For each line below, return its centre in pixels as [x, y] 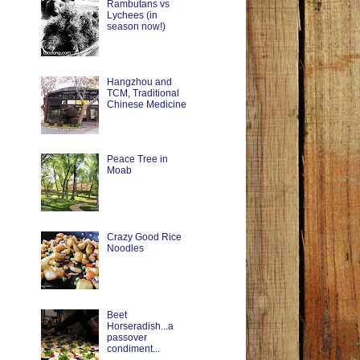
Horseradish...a [140, 326]
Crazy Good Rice [144, 237]
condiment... [133, 348]
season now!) [136, 26]
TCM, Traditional [143, 93]
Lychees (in [132, 15]
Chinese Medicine [146, 104]
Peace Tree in [137, 160]
